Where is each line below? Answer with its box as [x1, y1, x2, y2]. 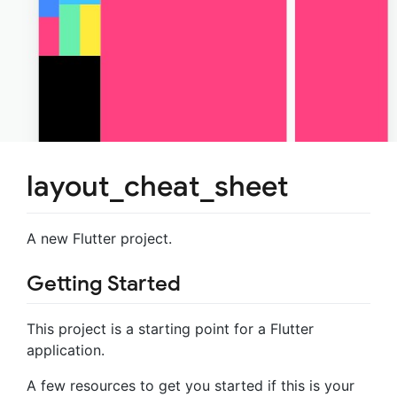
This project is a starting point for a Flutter [27, 319, 314, 338]
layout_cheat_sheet [27, 167, 289, 204]
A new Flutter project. [27, 229, 172, 247]
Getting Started [27, 269, 181, 297]
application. [27, 340, 105, 359]
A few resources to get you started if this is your [27, 376, 354, 394]
